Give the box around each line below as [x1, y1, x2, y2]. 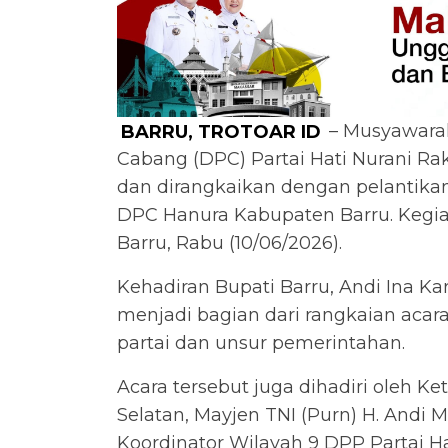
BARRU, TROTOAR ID [120, 120, 321, 143]
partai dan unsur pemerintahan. [117, 332, 405, 355]
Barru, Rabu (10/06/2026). [117, 232, 342, 255]
